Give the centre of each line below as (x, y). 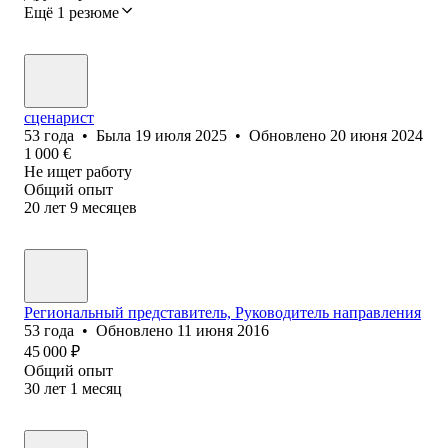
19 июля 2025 (181, 135)
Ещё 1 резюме (71, 12)
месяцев (109, 207)
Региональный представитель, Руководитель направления (222, 312)
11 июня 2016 (223, 330)
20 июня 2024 (376, 135)
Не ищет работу (78, 171)
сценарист (59, 117)
